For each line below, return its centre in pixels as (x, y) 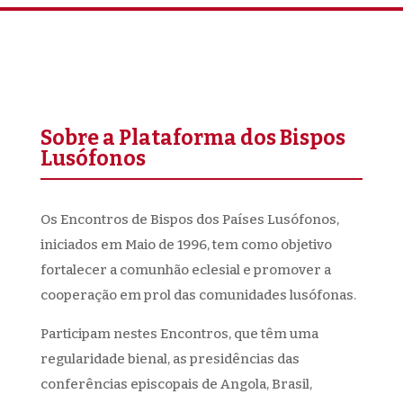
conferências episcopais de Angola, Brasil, (176, 384)
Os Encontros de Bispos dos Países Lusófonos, (189, 219)
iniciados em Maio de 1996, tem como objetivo (186, 245)
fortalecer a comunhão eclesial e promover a (185, 270)
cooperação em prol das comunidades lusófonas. (198, 295)
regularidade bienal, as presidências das (170, 359)
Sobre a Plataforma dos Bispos (193, 138)
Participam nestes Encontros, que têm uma (179, 334)
